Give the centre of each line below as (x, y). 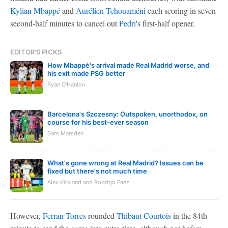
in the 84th (189, 216)
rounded (101, 216)
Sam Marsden (65, 133)
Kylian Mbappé (35, 10)
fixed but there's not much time (97, 171)
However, (26, 216)
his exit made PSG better (86, 73)
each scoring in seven (181, 10)
